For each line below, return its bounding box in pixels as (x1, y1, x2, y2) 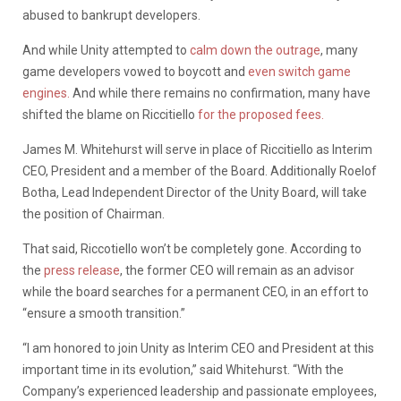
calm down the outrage (190, 42, 320, 57)
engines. (22, 85, 70, 100)
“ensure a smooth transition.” (22, 305, 185, 320)
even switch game (245, 64, 351, 79)
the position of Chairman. (22, 206, 165, 221)
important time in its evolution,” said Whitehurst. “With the (22, 362, 344, 377)
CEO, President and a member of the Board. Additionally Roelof (22, 163, 377, 178)
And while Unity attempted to (22, 42, 190, 57)
